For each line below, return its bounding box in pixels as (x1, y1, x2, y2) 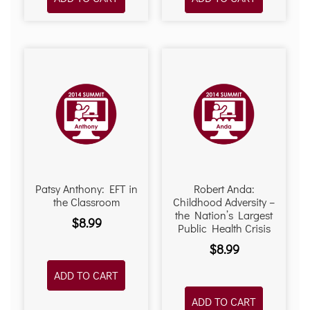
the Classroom (53, 194, 120, 210)
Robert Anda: (193, 181, 255, 197)
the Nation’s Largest (175, 208, 273, 223)
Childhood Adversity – (173, 194, 275, 210)
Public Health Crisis (177, 221, 271, 236)
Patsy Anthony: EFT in (35, 181, 138, 197)
